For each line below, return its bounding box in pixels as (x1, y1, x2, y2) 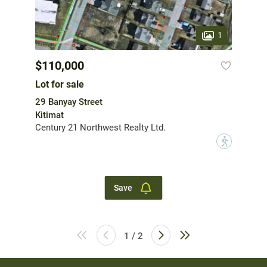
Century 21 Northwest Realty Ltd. (35, 122, 166, 133)
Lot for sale (35, 79, 84, 91)
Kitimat (35, 110, 64, 121)
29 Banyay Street (35, 97, 103, 108)
